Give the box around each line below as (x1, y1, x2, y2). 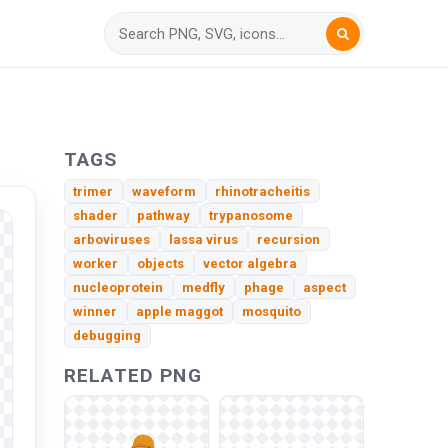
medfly (182, 279, 226, 295)
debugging (73, 328, 142, 344)
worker (73, 255, 119, 271)
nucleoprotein (73, 279, 164, 295)
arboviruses (73, 231, 151, 247)
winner (73, 304, 118, 320)
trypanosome (209, 207, 294, 223)
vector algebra (203, 255, 298, 271)
